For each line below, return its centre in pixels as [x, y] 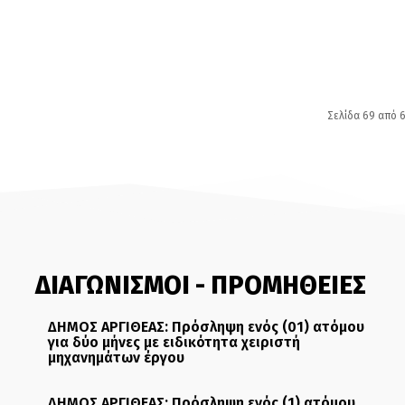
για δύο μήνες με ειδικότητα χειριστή [174, 343]
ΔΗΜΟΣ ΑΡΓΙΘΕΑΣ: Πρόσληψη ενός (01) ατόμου [206, 327]
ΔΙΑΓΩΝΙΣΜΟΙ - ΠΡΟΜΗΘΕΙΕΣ [200, 286]
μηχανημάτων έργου [116, 358]
